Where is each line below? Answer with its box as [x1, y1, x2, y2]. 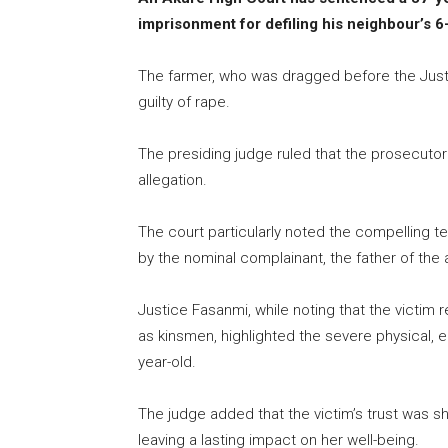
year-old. [138, 353, 196, 372]
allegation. [138, 171, 207, 190]
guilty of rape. [138, 93, 230, 112]
